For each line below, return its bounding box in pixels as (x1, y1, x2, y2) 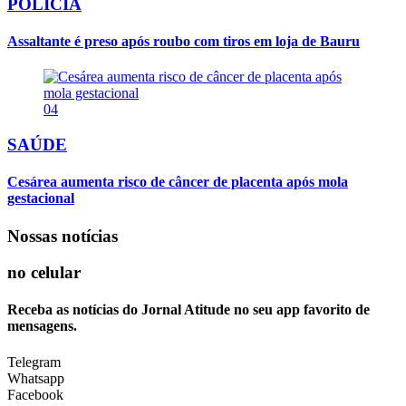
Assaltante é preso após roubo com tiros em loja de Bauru (7, 33, 360, 49)
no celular (7, 263, 81, 283)
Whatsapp (7, 370, 64, 386)
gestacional (7, 190, 74, 207)
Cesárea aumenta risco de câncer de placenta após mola (7, 174, 348, 190)
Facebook (7, 386, 63, 402)
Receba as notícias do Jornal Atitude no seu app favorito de (7, 302, 370, 318)
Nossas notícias (7, 226, 118, 246)
